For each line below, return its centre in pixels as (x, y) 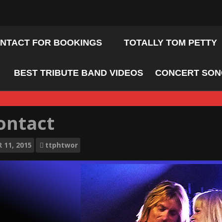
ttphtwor (61, 145)
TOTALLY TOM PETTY (170, 42)
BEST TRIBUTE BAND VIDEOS (79, 73)
